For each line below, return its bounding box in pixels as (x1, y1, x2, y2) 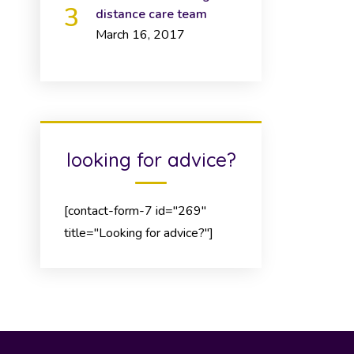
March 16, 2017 (96, 26, 185, 43)
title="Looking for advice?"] (64, 224, 213, 242)
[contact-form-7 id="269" (64, 202, 206, 220)
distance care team (96, 6, 207, 23)
